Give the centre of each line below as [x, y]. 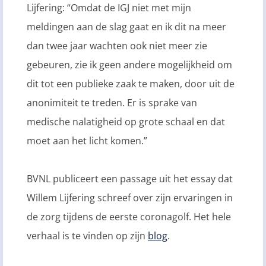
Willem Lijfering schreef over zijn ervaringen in [130, 198]
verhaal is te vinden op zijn [87, 236]
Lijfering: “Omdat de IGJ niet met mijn [109, 8]
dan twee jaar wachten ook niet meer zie [117, 46]
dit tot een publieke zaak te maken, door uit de [131, 84]
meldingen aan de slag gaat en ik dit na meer [126, 27]
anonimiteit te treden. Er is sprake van [112, 103]
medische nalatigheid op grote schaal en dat [126, 122]
